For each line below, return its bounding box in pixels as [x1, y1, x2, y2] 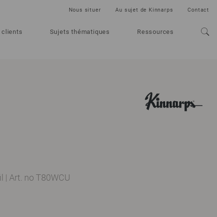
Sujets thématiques [49, 28, 110, 35]
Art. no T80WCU [9, 172, 70, 183]
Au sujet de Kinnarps [115, 7, 173, 13]
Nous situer [68, 7, 101, 13]
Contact [187, 7, 209, 13]
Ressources [137, 28, 174, 35]
